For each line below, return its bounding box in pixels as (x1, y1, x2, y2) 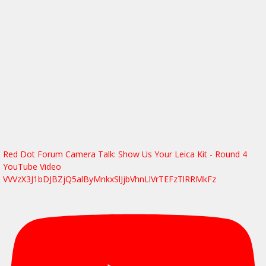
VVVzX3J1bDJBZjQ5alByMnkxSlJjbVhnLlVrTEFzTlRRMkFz (3, 173, 216, 185)
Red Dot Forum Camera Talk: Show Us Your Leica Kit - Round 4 (3, 148, 247, 160)
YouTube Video (3, 160, 61, 172)
